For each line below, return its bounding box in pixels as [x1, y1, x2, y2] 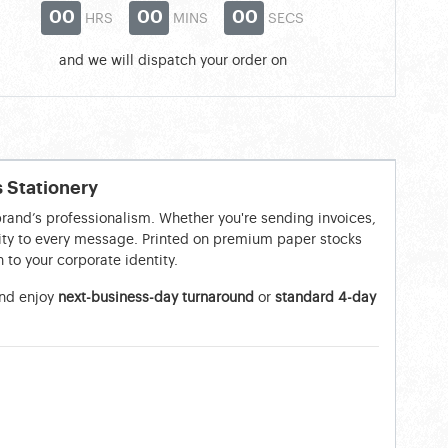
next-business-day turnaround [57, 290, 254, 305]
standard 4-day [274, 290, 376, 305]
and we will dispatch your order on [58, 53, 287, 68]
